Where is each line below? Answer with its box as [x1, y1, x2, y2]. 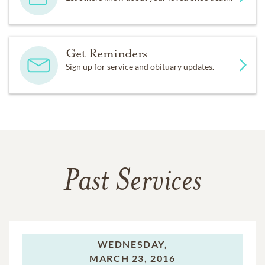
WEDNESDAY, [97, 238, 168, 250]
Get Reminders [65, 45, 147, 61]
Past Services [63, 167, 202, 198]
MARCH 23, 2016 [89, 252, 176, 264]
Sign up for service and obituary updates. [65, 61, 214, 72]
